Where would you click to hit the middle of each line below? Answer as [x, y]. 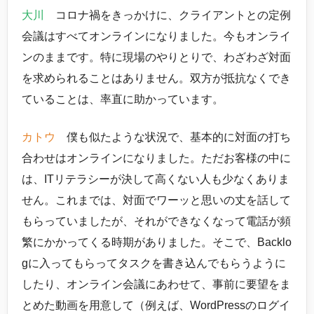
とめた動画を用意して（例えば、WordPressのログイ [156, 306]
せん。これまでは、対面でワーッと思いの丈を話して [156, 200]
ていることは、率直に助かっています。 [123, 100]
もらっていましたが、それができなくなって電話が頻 [156, 221]
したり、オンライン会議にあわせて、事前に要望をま [156, 285]
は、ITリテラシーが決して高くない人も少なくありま [156, 179]
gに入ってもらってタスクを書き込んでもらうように [154, 264]
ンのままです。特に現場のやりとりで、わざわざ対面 [156, 57]
